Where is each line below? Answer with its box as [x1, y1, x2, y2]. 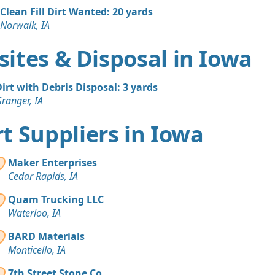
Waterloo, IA [8, 206, 61, 220]
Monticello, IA [8, 242, 66, 257]
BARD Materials [8, 229, 85, 243]
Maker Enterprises [8, 155, 97, 169]
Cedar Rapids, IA [8, 169, 78, 183]
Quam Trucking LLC [8, 192, 104, 206]
